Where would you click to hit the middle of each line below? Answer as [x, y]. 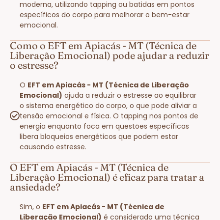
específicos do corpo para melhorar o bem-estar [105, 14]
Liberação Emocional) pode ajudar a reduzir [110, 55]
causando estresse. [53, 147]
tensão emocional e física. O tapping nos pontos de [109, 116]
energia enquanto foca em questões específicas [104, 126]
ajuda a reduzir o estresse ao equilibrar [129, 95]
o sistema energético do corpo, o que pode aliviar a [108, 105]
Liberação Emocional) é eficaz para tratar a [107, 177]
